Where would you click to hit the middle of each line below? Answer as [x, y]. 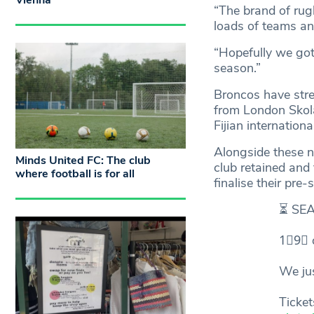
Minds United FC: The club [83, 161]
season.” [237, 68]
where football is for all [75, 174]
